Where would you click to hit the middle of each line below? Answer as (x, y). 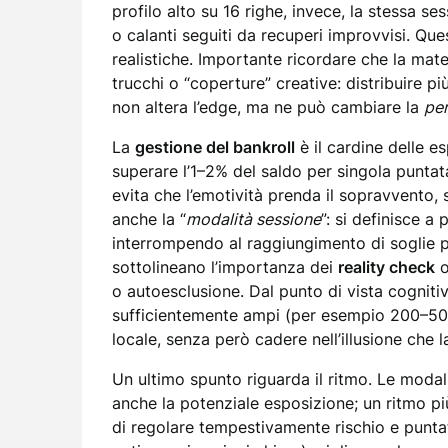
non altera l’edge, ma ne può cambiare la (268, 107)
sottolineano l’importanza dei (225, 267)
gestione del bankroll (215, 147)
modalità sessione (253, 219)
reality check (386, 267)
